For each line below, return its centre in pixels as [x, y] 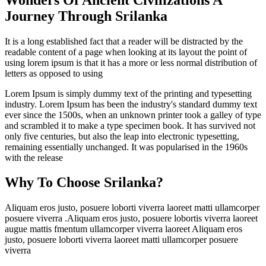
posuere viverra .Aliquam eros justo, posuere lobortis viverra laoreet [131, 218]
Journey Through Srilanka [86, 16]
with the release [34, 157]
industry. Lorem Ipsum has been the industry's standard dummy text [131, 104]
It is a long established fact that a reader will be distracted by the [124, 41]
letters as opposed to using [54, 73]
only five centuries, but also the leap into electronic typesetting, [122, 136]
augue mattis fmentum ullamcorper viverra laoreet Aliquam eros [123, 229]
